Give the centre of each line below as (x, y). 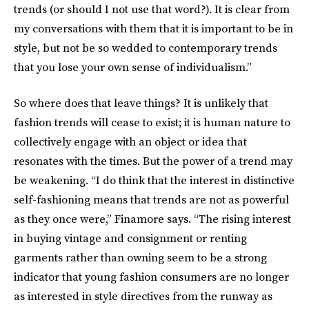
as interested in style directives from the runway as (143, 296)
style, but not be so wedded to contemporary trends (146, 48)
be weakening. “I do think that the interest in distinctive (154, 180)
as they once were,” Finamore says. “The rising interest (152, 219)
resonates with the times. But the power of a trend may (153, 161)
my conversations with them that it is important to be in (153, 29)
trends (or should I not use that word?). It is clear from (152, 9)
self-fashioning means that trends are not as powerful (151, 200)
